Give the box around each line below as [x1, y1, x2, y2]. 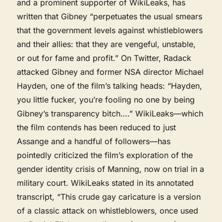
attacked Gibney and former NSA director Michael [17, 66, 204, 77]
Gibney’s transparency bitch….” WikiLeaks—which [17, 108, 204, 118]
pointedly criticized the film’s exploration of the [17, 150, 193, 160]
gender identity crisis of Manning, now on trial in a [17, 164, 205, 174]
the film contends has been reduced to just [17, 122, 176, 132]
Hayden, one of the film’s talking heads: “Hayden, [17, 80, 203, 91]
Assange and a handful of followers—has [17, 136, 171, 146]
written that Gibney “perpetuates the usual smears [17, 11, 203, 21]
